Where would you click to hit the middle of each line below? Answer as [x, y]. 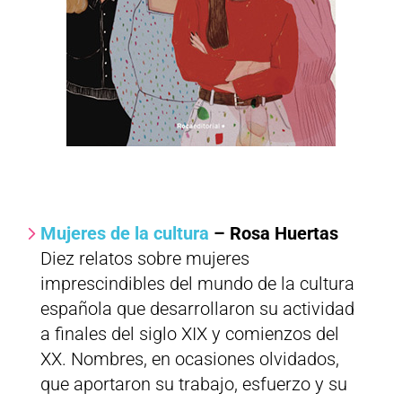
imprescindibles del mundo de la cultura [197, 284]
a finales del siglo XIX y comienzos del [189, 334]
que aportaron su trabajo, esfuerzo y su [193, 385]
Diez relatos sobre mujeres [144, 259]
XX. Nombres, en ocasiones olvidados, [189, 359]
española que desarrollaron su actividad [197, 309]
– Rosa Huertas [275, 234]
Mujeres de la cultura [124, 234]
